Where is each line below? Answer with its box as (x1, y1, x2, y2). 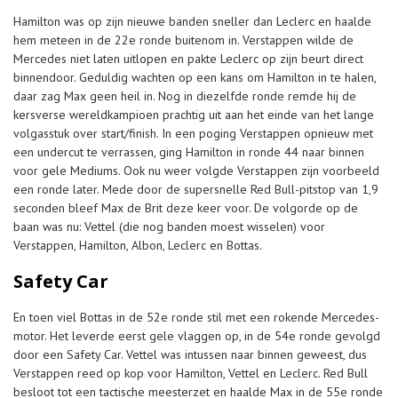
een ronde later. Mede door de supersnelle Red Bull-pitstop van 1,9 (13, 180, 378, 197)
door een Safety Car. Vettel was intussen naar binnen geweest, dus (13, 346, 367, 362)
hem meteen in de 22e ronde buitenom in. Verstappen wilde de (13, 31, 354, 48)
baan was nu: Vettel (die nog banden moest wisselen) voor (13, 218, 325, 235)
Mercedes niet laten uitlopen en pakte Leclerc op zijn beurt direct (13, 50, 363, 67)
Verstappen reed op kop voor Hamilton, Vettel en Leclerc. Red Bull (13, 364, 368, 381)
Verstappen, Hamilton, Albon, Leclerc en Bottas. (13, 236, 262, 253)
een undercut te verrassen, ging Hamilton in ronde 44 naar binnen (13, 143, 364, 160)
